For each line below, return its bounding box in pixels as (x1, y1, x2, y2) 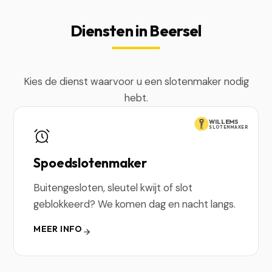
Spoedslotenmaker (33, 155, 148, 171)
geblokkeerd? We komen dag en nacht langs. (33, 197, 236, 211)
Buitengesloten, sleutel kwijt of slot (33, 181, 193, 194)
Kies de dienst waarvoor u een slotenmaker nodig (23, 75, 249, 88)
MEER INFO (33, 223, 83, 234)
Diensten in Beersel (70, 21, 202, 41)
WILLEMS (208, 117, 239, 126)
